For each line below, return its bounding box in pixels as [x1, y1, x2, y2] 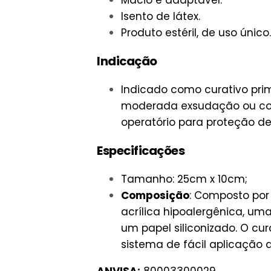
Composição [121, 188, 189, 203]
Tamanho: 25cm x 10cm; [121, 171, 247, 186]
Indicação [97, 53, 157, 70]
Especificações [97, 142, 184, 159]
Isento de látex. [121, 9, 200, 24]
